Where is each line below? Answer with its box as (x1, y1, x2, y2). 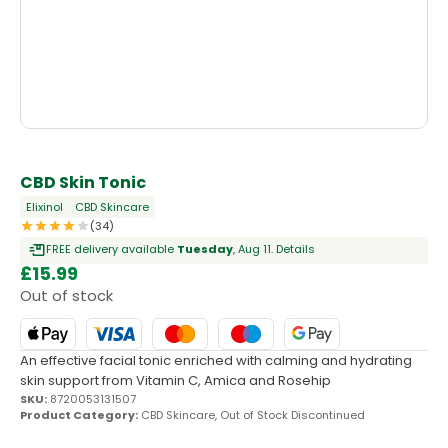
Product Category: (20, 407, 138, 424)
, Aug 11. (233, 241, 276, 258)
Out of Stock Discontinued (220, 407, 365, 424)
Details (276, 241, 315, 258)
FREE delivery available (46, 241, 177, 258)
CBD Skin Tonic (20, 171, 146, 195)
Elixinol (26, 199, 63, 216)
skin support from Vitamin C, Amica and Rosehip (20, 371, 331, 391)
